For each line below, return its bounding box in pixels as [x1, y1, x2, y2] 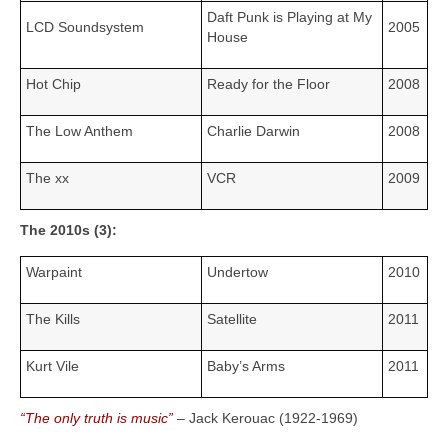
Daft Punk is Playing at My [207, 8, 372, 25]
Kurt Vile [26, 357, 79, 374]
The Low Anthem [26, 122, 133, 139]
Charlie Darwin [207, 122, 300, 139]
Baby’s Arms [207, 357, 285, 374]
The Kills [26, 310, 80, 327]
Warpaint [26, 263, 82, 280]
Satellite [207, 310, 257, 327]
